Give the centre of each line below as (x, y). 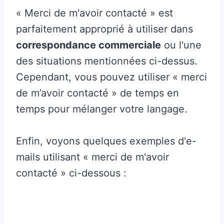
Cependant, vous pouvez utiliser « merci (111, 77)
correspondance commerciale (88, 45)
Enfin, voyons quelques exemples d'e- (106, 141)
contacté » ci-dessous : (71, 173)
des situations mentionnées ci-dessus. (107, 61)
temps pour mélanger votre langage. (102, 109)
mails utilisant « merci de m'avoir (92, 157)
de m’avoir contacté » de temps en (97, 93)
